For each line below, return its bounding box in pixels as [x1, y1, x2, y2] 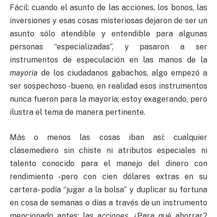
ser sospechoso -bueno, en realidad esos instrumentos [10, 81, 207, 91]
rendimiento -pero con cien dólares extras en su [10, 171, 207, 181]
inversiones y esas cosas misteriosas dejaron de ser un [10, 16, 207, 26]
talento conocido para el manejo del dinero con [10, 158, 207, 168]
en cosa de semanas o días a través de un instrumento [10, 198, 207, 207]
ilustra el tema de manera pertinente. [10, 108, 145, 117]
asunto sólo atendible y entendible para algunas [10, 29, 207, 39]
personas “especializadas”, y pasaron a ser [10, 42, 207, 52]
